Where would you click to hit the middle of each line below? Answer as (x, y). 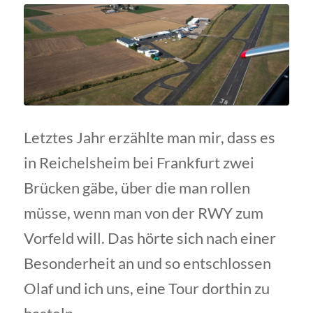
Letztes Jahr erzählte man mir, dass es (149, 138)
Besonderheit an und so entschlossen (147, 263)
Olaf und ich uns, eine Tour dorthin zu (146, 289)
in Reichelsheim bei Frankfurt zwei (139, 163)
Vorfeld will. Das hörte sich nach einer (150, 238)
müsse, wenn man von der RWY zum (143, 213)
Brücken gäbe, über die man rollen (137, 188)
